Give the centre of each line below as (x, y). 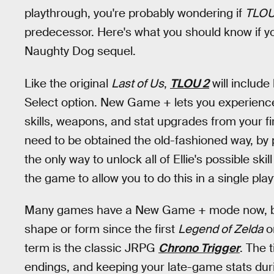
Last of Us (138, 83)
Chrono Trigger (199, 248)
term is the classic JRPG (91, 248)
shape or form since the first (101, 229)
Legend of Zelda (220, 229)
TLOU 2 (190, 83)
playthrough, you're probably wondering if (135, 13)
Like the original (68, 83)
